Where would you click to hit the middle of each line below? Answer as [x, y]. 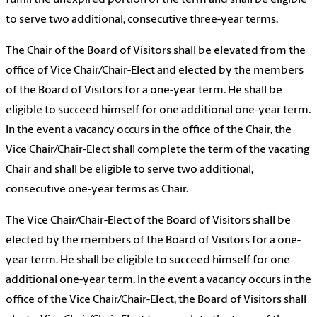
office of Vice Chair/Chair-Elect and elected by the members [155, 71]
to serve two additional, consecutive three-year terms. [142, 20]
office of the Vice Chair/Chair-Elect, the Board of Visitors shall [156, 300]
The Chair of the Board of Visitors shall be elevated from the [156, 51]
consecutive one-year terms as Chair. [97, 190]
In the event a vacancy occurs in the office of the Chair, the [149, 131]
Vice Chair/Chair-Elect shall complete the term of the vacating [157, 150]
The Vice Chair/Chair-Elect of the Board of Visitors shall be [148, 221]
